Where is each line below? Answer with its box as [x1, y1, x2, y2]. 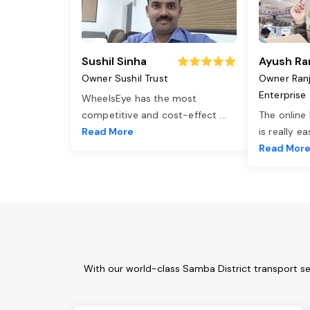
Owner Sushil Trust [82, 72, 168, 85]
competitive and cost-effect [82, 109, 220, 122]
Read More [82, 125, 134, 138]
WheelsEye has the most [82, 92, 197, 105]
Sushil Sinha [82, 54, 147, 69]
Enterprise [259, 89, 307, 102]
